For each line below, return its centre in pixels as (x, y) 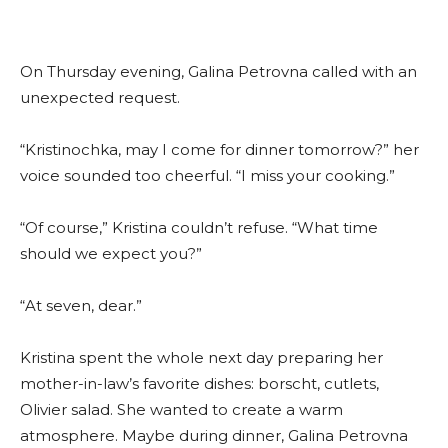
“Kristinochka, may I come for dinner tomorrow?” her (219, 150)
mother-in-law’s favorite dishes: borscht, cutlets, (199, 384)
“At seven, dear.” (81, 306)
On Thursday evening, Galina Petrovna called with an (218, 72)
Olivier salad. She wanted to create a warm (181, 410)
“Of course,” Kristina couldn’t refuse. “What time (199, 228)
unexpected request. (100, 98)
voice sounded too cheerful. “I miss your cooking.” (207, 176)
